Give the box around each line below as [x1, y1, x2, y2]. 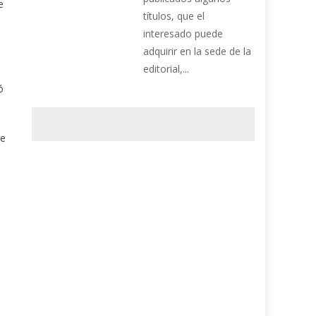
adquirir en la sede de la [143, 44, 252, 59]
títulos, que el [143, 9, 205, 23]
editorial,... [143, 62, 190, 76]
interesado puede [143, 27, 224, 41]
